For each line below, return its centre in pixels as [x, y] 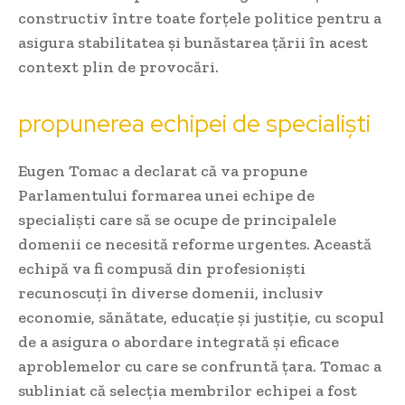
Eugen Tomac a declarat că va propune [163, 171]
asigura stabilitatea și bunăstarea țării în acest [193, 43]
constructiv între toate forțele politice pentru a [200, 19]
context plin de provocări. [118, 67]
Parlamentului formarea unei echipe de [166, 196]
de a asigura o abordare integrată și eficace [179, 342]
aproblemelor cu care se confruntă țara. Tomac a [200, 367]
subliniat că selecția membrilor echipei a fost [188, 391]
